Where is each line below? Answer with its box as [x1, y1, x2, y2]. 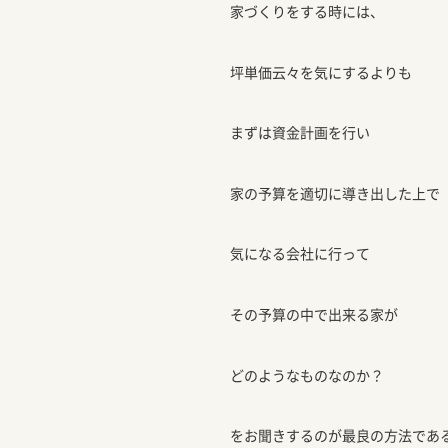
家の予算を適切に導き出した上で [230, 182, 440, 203]
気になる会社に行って [230, 243, 370, 264]
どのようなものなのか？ [230, 364, 384, 385]
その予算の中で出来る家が [230, 303, 398, 324]
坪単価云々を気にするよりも [230, 61, 412, 82]
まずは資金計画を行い [230, 122, 370, 143]
